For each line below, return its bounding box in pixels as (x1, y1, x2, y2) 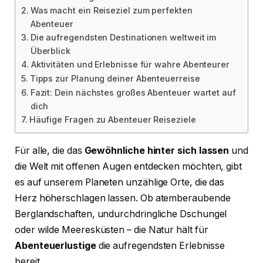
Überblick (30, 46, 71, 56)
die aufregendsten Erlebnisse (96, 240, 225, 252)
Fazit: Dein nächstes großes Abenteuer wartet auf (30, 87, 236, 98)
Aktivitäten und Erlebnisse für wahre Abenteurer (31, 59, 230, 70)
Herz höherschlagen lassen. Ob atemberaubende (15, 193, 231, 204)
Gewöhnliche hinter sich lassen (84, 145, 230, 157)
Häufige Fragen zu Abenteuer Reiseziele (29, 114, 196, 125)
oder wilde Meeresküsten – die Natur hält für (15, 224, 208, 236)
